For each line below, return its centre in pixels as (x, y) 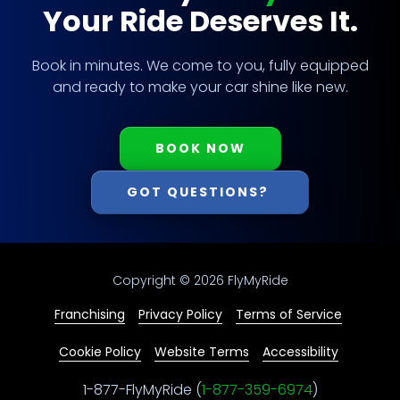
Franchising (90, 314)
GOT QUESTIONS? (200, 192)
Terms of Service (289, 314)
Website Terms (201, 351)
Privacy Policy (180, 314)
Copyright (144, 280)
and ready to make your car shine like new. (200, 87)
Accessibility (300, 351)
